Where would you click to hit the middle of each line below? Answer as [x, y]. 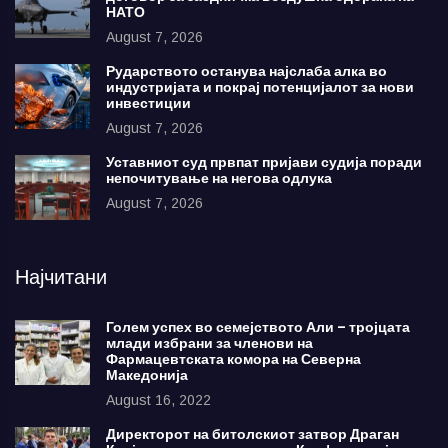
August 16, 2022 [158, 400]
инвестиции [148, 103]
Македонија [147, 375]
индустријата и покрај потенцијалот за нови [260, 87]
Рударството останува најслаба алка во [246, 71]
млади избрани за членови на [209, 343]
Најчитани [61, 277]
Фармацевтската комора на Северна [233, 359]
